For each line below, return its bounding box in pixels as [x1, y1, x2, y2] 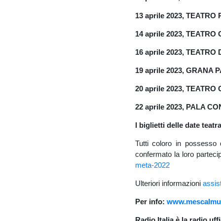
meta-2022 [135, 160, 170, 169]
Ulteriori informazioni [135, 179, 203, 187]
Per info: [135, 197, 167, 206]
